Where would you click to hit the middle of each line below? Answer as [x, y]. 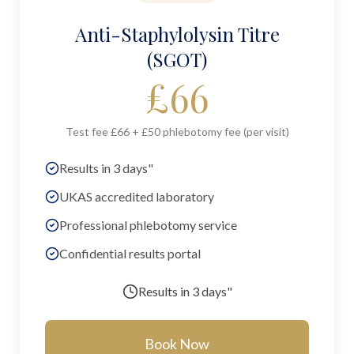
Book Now [177, 344]
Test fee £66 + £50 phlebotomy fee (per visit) [177, 132]
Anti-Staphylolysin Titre [177, 34]
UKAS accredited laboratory [137, 196]
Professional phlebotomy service [148, 225]
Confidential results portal [130, 253]
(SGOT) [177, 59]
